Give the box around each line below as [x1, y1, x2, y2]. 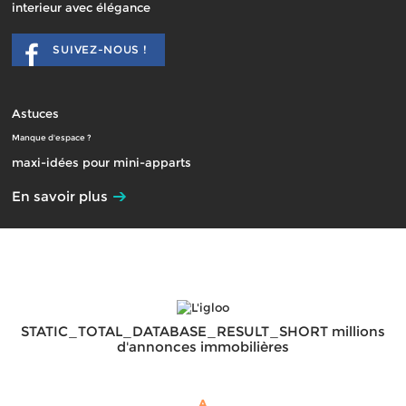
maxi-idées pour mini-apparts [12, 155, 192, 169]
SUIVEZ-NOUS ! [53, 43, 148, 56]
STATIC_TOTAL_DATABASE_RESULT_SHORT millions [21, 323, 385, 340]
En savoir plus [12, 188, 109, 205]
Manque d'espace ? [12, 133, 92, 142]
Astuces [12, 106, 60, 121]
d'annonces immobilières [117, 338, 289, 355]
